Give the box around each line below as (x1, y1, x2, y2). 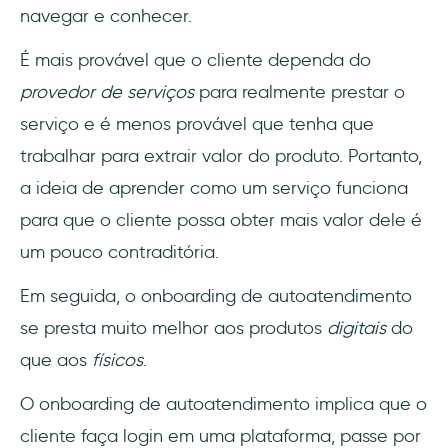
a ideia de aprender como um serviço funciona (20, 177, 408, 200)
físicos (92, 349, 143, 372)
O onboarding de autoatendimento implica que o (20, 393, 427, 416)
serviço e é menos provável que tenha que (20, 113, 374, 136)
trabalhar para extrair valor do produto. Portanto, (20, 145, 422, 168)
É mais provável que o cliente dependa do (20, 49, 371, 72)
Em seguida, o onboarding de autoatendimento (20, 285, 412, 308)
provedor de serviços (20, 81, 199, 104)
